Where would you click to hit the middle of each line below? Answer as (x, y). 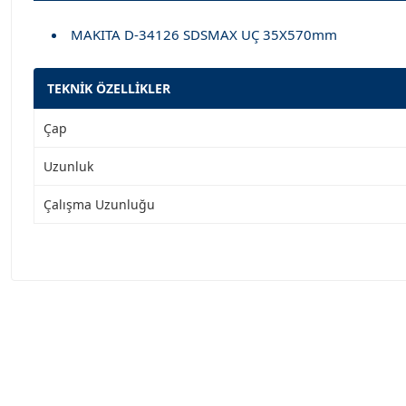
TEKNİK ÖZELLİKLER (109, 88)
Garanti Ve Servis (101, 294)
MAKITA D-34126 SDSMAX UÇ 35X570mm (204, 34)
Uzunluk (68, 166)
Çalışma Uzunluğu (99, 204)
